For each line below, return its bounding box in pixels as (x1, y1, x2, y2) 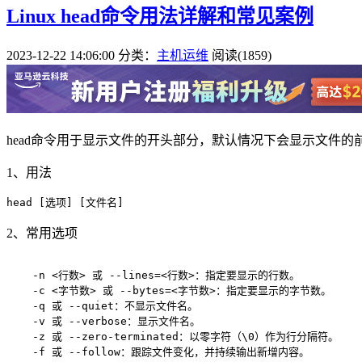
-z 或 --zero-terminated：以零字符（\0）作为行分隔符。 (6, 330, 339, 343)
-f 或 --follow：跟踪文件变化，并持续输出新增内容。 (6, 345, 309, 358)
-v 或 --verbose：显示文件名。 (6, 314, 200, 327)
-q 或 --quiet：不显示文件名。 (6, 299, 198, 312)
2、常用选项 (6, 225, 78, 240)
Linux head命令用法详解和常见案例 (6, 5, 314, 27)
